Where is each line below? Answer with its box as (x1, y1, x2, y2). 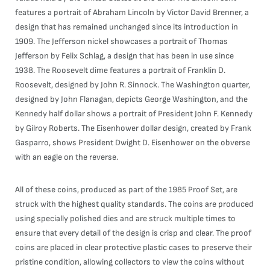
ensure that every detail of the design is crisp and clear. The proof (15, 228, 251, 238)
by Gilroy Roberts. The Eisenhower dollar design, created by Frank (15, 123, 251, 133)
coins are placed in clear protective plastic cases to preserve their (15, 242, 252, 253)
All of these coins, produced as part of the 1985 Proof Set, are (15, 184, 237, 195)
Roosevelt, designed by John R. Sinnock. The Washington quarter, (15, 80, 250, 90)
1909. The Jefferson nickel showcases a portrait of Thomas (15, 36, 228, 46)
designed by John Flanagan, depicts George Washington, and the (15, 94, 248, 104)
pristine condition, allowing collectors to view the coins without (15, 257, 244, 267)
